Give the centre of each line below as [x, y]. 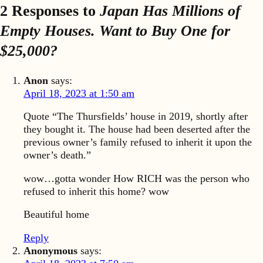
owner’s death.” [57, 155]
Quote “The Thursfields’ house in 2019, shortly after [136, 117]
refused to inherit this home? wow [96, 191]
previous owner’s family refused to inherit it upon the [138, 142]
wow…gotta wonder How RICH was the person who [136, 178]
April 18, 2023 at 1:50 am [79, 93]
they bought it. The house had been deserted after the [137, 129]
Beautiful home [56, 215]
